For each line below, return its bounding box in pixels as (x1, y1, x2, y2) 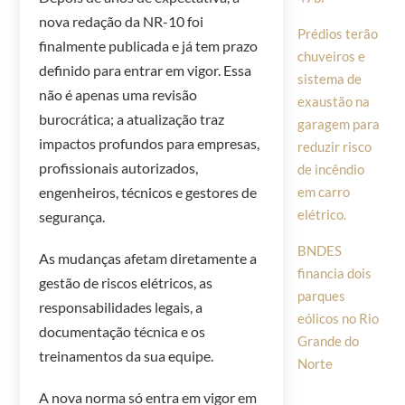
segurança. (39, 208, 106, 226)
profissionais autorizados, (39, 159, 199, 177)
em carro (297, 183, 350, 200)
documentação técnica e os (39, 323, 206, 341)
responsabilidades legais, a (39, 298, 203, 316)
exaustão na (297, 92, 370, 109)
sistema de (297, 70, 362, 87)
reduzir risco (297, 137, 372, 155)
